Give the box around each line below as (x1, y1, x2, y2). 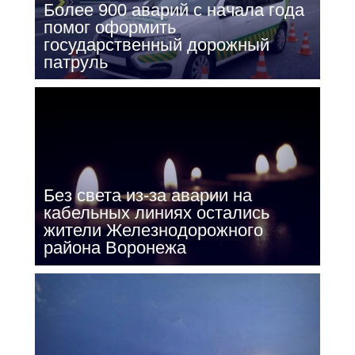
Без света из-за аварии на (43, 185, 252, 206)
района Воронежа (43, 238, 186, 258)
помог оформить (43, 17, 176, 37)
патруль (43, 52, 108, 72)
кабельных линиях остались (43, 203, 269, 223)
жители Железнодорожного (43, 220, 263, 241)
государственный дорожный (43, 34, 269, 55)
